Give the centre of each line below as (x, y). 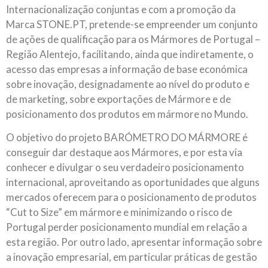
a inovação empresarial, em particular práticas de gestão (132, 257)
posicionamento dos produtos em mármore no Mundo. (127, 114)
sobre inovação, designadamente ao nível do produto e (128, 84)
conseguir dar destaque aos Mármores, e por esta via (124, 153)
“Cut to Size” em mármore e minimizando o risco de (119, 212)
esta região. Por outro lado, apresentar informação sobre (134, 242)
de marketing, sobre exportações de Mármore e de (118, 99)
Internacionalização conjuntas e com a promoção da (121, 9)
